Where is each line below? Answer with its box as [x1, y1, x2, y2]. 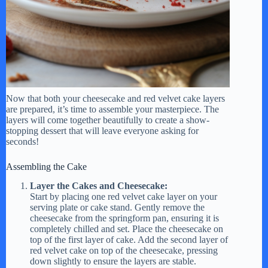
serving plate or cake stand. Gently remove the [30, 202, 205, 213]
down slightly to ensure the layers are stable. [30, 256, 196, 267]
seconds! [6, 136, 39, 147]
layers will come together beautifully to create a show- [6, 114, 209, 125]
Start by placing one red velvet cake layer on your [30, 191, 217, 202]
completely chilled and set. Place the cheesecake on [30, 224, 223, 234]
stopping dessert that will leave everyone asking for [6, 125, 199, 136]
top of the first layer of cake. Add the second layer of [30, 234, 228, 245]
